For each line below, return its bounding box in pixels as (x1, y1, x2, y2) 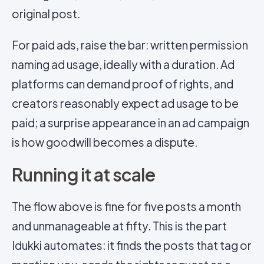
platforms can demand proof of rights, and (12, 77, 233, 91)
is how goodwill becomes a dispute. (12, 135, 197, 149)
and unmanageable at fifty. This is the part (12, 219, 227, 233)
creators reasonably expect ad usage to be (12, 96, 239, 110)
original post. (12, 6, 80, 21)
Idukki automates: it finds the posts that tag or (12, 238, 252, 252)
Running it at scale (12, 163, 155, 186)
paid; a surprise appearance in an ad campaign (12, 115, 249, 130)
